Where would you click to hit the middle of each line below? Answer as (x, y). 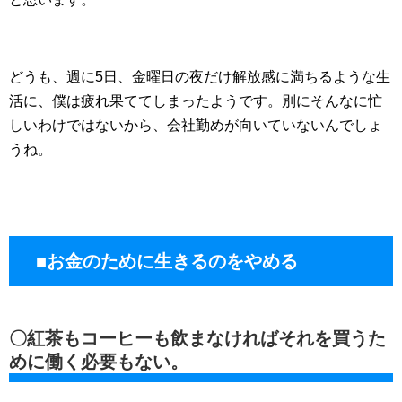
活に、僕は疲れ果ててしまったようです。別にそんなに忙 (196, 101)
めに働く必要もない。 (99, 362)
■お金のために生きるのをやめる (167, 262)
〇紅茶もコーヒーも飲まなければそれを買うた (197, 339)
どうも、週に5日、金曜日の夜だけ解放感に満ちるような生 (200, 77)
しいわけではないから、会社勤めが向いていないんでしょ (196, 126)
